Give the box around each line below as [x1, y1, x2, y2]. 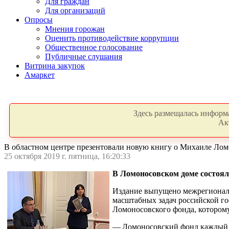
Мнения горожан [45, 25, 105, 33]
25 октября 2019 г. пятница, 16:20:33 [4, 152, 130, 161]
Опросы [25, 15, 53, 24]
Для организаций [45, 6, 105, 15]
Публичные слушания [45, 52, 122, 61]
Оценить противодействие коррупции [45, 34, 179, 42]
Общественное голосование [45, 43, 143, 52]
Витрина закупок [25, 61, 85, 70]
